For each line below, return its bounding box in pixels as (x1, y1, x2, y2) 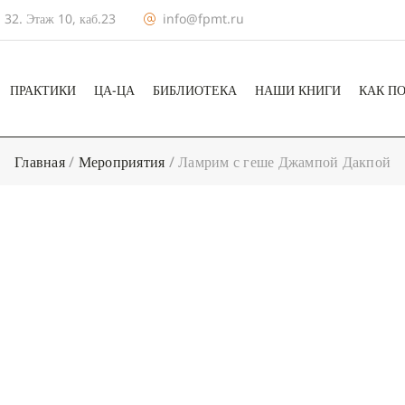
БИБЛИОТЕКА (153, 81, 237, 99)
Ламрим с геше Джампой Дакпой (178, 152, 391, 172)
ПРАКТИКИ (10, 81, 76, 99)
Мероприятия (78, 152, 165, 172)
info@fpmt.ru (163, 10, 244, 27)
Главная (14, 152, 65, 172)
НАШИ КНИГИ (255, 81, 341, 99)
